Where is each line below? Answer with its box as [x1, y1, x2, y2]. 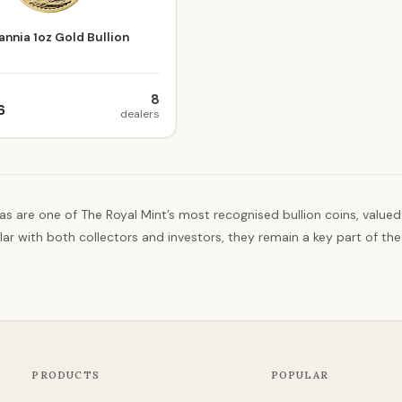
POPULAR [270, 369, 328, 381]
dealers [119, 107, 160, 121]
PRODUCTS [31, 369, 100, 381]
